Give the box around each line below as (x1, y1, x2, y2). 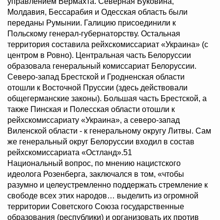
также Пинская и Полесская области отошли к (7, 105, 175, 114)
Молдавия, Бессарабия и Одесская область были (7, 8, 188, 17)
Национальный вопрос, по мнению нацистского (7, 159, 181, 168)
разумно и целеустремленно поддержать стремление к (7, 181, 208, 190)
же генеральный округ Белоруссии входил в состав (7, 137, 194, 146)
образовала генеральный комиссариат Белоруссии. (7, 62, 196, 71)
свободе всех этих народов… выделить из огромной (7, 192, 198, 200)
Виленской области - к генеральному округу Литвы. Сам (7, 127, 211, 136)
